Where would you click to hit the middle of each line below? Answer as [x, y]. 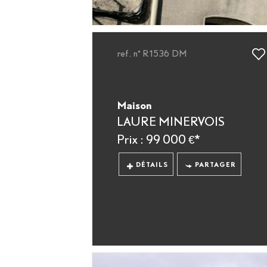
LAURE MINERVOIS [170, 121]
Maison [134, 105]
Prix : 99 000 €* [158, 139]
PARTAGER [215, 164]
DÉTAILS [152, 164]
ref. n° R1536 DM [152, 53]
